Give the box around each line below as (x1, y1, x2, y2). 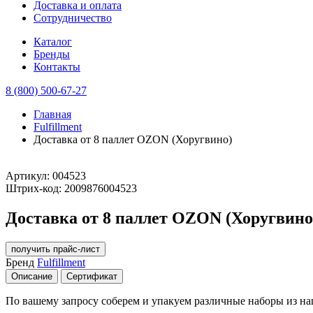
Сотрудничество (34, 12, 112, 24)
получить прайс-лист (11, 243, 100, 254)
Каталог (34, 36, 72, 48)
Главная (34, 108, 71, 120)
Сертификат (66, 270, 117, 282)
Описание (11, 270, 52, 282)
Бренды (34, 48, 70, 60)
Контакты (34, 61, 80, 73)
